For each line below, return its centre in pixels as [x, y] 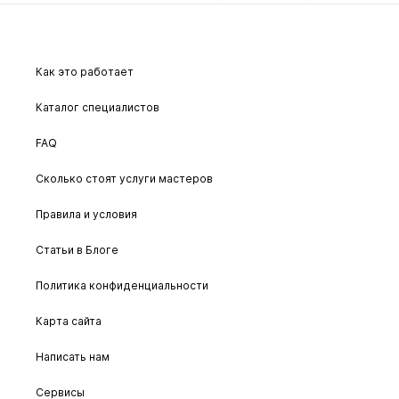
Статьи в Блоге [77, 250]
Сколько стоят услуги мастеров [124, 179]
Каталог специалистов [98, 107]
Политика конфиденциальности [122, 285]
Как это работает [85, 72]
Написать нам [73, 357]
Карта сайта [69, 321]
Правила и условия [86, 214]
